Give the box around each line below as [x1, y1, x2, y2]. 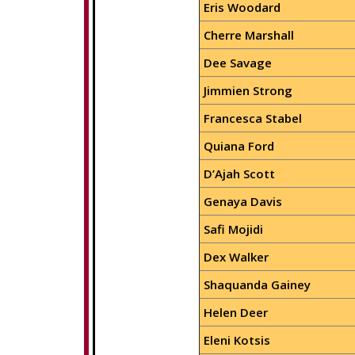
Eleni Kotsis [203, 332, 270, 348]
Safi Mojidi [203, 221, 263, 237]
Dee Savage [203, 55, 272, 71]
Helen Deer [203, 304, 268, 320]
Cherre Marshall [203, 27, 294, 43]
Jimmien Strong [203, 82, 292, 98]
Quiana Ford [203, 138, 274, 154]
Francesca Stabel [203, 110, 302, 126]
